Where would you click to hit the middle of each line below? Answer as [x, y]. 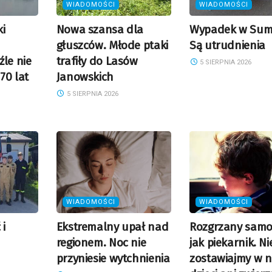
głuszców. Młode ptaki [112, 45]
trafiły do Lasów [97, 61]
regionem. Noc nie [101, 243]
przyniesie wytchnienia [113, 259]
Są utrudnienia [227, 45]
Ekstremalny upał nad [112, 227]
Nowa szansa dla [100, 29]
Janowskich [85, 76]
